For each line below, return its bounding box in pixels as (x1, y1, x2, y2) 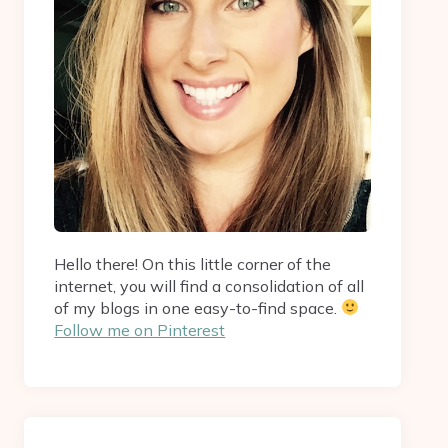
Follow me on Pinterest (54, 319, 226, 340)
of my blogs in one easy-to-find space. (54, 297, 342, 318)
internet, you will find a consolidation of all (54, 275, 365, 296)
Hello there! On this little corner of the (54, 253, 332, 274)
